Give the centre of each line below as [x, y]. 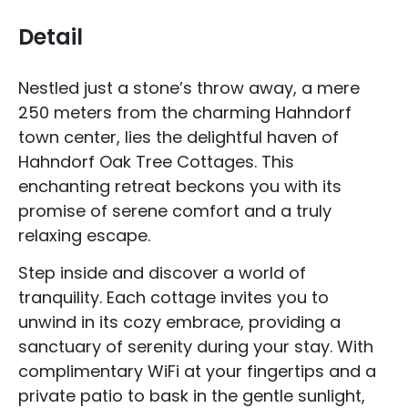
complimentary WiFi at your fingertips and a [197, 372]
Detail [51, 37]
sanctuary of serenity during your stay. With [196, 347]
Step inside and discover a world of [162, 273]
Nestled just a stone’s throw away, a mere [189, 88]
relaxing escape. [84, 235]
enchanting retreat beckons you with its [180, 186]
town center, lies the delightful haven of [178, 137]
